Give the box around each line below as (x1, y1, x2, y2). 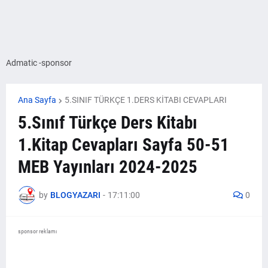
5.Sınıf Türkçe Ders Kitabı (18, 112, 197, 133)
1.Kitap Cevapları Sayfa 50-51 (18, 135, 229, 155)
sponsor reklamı (18, 228, 57, 234)
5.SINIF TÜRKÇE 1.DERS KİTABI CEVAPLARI (65, 95, 227, 105)
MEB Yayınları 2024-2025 (18, 157, 197, 177)
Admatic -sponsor (6, 58, 72, 68)
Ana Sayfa (18, 95, 56, 105)
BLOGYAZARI (50, 190, 100, 200)
